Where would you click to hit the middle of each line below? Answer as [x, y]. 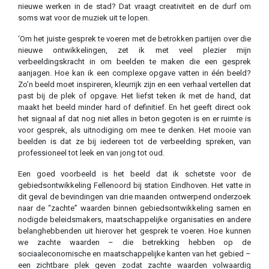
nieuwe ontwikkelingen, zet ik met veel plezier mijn [134, 50]
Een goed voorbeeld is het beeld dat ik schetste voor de [134, 174]
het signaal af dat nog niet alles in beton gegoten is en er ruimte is [134, 118]
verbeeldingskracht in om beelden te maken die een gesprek [134, 61]
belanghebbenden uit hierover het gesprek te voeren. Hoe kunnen [134, 231]
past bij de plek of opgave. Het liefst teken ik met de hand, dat [134, 95]
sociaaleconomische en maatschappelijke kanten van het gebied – [134, 253]
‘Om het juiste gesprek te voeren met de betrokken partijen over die [134, 38]
